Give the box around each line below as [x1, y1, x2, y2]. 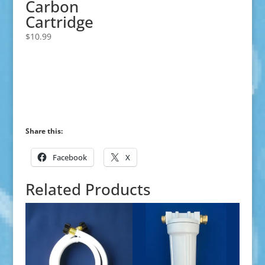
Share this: [25, 125, 63, 136]
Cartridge [25, 11, 93, 33]
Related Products [25, 178, 151, 200]
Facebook [52, 151, 87, 163]
